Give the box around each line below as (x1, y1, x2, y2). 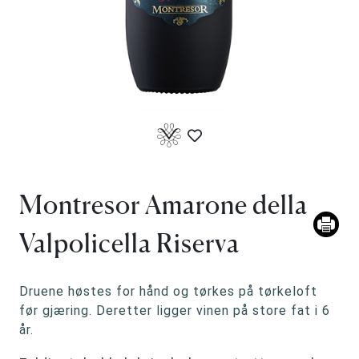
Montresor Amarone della (19, 188, 308, 220)
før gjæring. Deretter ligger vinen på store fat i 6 (19, 302, 330, 318)
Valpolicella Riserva (19, 227, 240, 259)
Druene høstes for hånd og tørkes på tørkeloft (19, 283, 317, 299)
